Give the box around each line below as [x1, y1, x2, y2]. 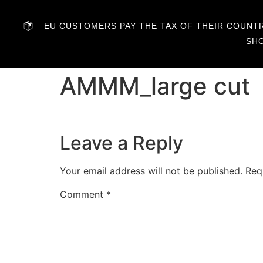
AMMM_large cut [60, 72, 250, 100]
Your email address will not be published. [60, 165, 242, 177]
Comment [60, 188, 106, 201]
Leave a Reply [60, 131, 183, 155]
